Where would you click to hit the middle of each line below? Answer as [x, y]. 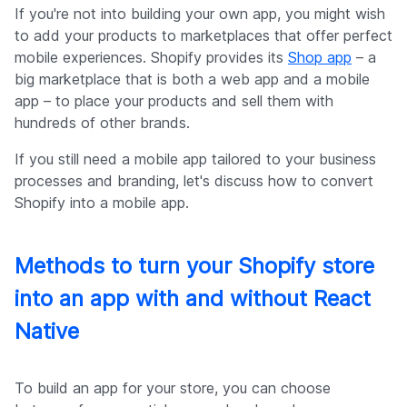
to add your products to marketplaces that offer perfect [203, 36]
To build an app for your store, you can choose [173, 388]
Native [47, 332]
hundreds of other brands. [102, 123]
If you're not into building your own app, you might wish [200, 14]
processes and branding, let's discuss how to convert [194, 181]
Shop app [320, 58]
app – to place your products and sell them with [174, 101]
